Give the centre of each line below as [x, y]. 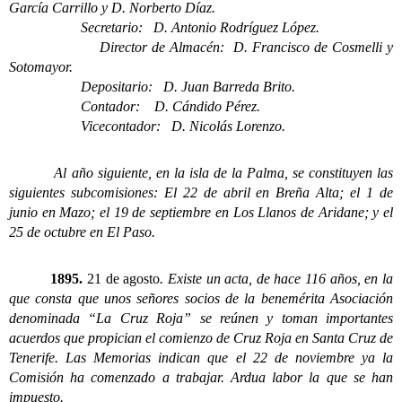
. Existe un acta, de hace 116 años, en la [277, 278]
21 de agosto [124, 278]
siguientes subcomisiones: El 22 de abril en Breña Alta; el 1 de [201, 192]
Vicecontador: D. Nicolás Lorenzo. [147, 126]
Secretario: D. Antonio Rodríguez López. [164, 27]
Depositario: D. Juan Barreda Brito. [152, 86]
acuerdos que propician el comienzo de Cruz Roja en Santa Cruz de [201, 337]
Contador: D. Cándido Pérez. [135, 106]
